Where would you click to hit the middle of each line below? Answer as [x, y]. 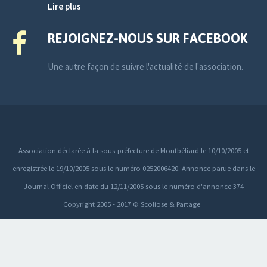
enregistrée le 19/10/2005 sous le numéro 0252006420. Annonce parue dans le [133, 168]
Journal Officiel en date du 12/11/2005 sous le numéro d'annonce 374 [133, 186]
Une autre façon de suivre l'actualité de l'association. [145, 66]
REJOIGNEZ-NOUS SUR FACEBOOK [148, 38]
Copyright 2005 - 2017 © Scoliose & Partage [133, 204]
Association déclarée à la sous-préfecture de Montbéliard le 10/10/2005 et [133, 150]
